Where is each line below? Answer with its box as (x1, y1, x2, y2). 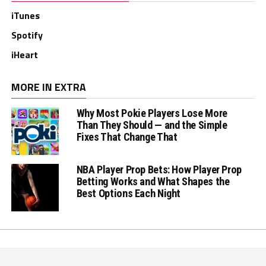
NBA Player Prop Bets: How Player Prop (76, 163, 242, 176)
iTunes (11, 8, 40, 23)
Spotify (11, 27, 43, 42)
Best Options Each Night (76, 186, 181, 199)
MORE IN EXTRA (11, 78, 86, 95)
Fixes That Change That (76, 130, 178, 143)
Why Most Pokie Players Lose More (76, 106, 227, 119)
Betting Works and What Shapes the (76, 175, 230, 188)
